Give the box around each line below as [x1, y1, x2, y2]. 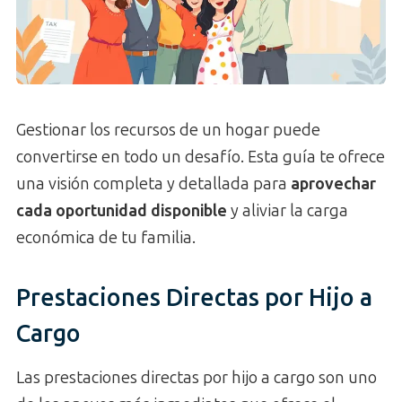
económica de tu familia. [16, 227, 196, 248]
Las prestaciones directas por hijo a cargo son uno [16, 367, 377, 388]
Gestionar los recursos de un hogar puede [16, 119, 320, 140]
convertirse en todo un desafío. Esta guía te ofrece [16, 146, 385, 167]
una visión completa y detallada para [16, 173, 291, 194]
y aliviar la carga [227, 200, 348, 221]
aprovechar [291, 173, 376, 194]
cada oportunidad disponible [16, 200, 227, 221]
